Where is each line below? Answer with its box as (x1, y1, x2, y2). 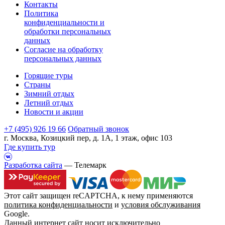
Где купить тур (4, 142, 55, 151)
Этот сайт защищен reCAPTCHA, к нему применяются (4, 191, 193, 200)
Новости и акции (24, 107, 83, 116)
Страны (24, 80, 51, 89)
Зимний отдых (24, 89, 74, 98)
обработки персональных (24, 27, 111, 36)
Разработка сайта (4, 161, 62, 170)
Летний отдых (24, 98, 73, 107)
